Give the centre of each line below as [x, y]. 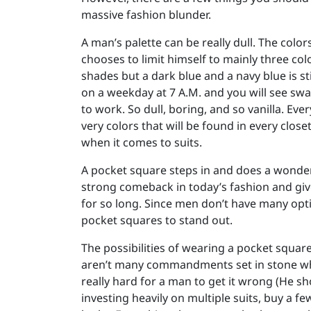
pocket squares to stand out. [157, 220]
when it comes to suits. [142, 142]
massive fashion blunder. [146, 15]
